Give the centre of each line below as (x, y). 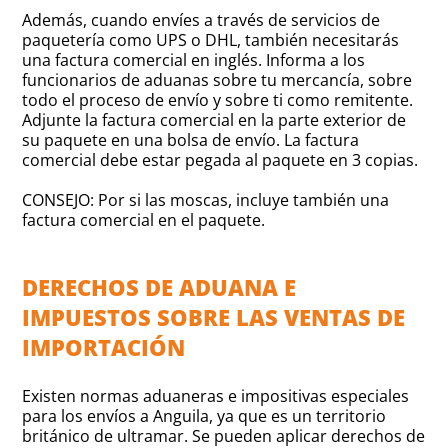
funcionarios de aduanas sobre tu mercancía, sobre (217, 79)
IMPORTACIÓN (104, 346)
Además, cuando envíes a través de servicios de (201, 19)
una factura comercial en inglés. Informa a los (194, 59)
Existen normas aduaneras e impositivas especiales (216, 395)
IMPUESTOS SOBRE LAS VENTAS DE (214, 316)
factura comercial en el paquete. (144, 219)
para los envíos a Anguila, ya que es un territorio (204, 415)
